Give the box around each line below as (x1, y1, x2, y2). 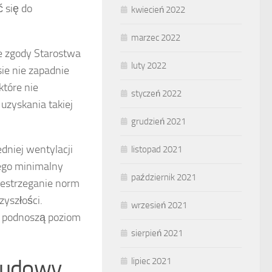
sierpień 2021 (131, 228, 183, 239)
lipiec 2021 (131, 256, 171, 267)
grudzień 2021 (131, 116, 186, 127)
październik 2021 (131, 172, 196, 183)
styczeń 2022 (131, 88, 182, 99)
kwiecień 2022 (131, 4, 185, 15)
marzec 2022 (131, 32, 180, 43)
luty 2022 (131, 60, 166, 71)
